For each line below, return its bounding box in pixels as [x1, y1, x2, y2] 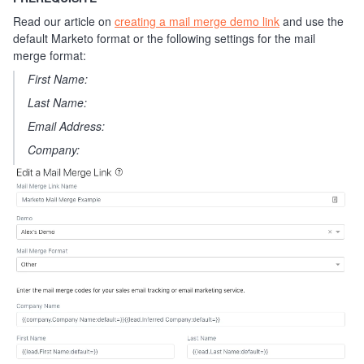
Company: [28, 141, 83, 158]
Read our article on [13, 13, 115, 29]
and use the [279, 13, 344, 29]
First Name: [28, 71, 88, 87]
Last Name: [28, 94, 90, 110]
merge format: [13, 47, 86, 63]
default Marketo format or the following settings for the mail [13, 30, 315, 46]
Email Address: [28, 118, 108, 134]
